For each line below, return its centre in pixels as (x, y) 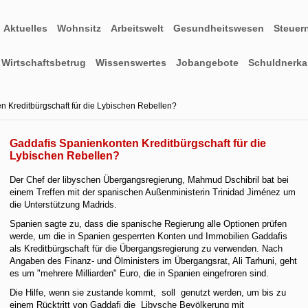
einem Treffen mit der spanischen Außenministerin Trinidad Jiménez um (153, 192)
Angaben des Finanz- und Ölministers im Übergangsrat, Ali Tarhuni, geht (154, 261)
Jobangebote (207, 63)
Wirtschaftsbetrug (44, 63)
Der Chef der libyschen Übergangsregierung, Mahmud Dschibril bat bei (150, 180)
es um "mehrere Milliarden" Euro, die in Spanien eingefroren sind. (140, 273)
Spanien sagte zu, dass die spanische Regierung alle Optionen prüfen (148, 224)
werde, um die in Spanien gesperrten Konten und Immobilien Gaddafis (149, 236)
